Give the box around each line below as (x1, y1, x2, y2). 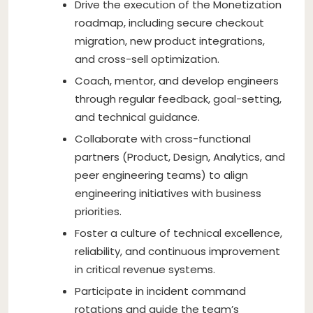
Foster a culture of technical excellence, (75, 225, 282, 240)
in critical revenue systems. (75, 261, 215, 277)
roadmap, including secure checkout (75, 15, 264, 30)
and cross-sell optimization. (75, 51, 219, 66)
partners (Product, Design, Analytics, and (75, 149, 285, 164)
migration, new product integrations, (75, 33, 265, 48)
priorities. (75, 203, 122, 219)
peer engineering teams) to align (75, 167, 248, 182)
